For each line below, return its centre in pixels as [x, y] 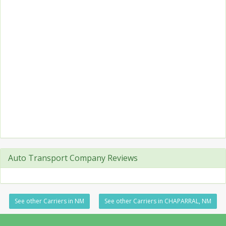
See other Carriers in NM [49, 201]
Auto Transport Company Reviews [73, 158]
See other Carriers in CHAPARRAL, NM [158, 201]
